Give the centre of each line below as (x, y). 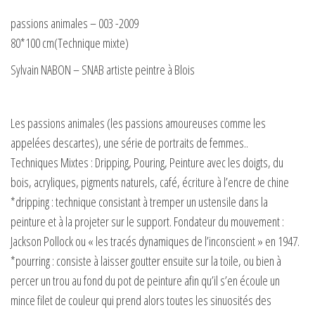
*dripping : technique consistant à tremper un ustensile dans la (139, 201)
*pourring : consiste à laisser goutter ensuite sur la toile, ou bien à (146, 261)
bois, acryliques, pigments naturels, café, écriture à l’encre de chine (150, 182)
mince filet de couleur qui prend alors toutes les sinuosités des (141, 300)
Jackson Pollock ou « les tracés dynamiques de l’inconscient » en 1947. (155, 241)
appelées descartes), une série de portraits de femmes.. (129, 142)
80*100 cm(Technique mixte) (70, 43)
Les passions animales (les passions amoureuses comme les (138, 123)
